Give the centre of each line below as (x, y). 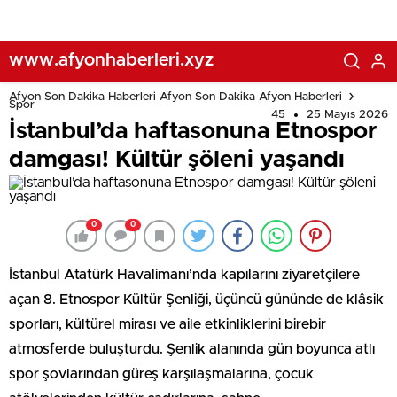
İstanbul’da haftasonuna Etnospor (193, 131)
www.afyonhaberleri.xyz (111, 60)
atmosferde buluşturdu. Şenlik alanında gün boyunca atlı (192, 349)
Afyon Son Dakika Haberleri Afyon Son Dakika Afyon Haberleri (175, 97)
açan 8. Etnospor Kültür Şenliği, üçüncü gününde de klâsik (196, 300)
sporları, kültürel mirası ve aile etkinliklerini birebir (167, 324)
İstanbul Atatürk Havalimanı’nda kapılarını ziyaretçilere (184, 275)
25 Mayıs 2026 (347, 115)
